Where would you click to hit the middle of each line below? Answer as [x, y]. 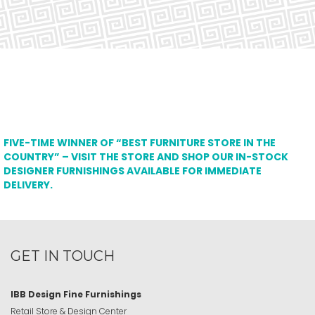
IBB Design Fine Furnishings [76, 294]
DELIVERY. [28, 185]
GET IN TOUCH [63, 256]
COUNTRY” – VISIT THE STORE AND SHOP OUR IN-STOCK [146, 157]
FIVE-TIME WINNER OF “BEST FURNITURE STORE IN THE [140, 143]
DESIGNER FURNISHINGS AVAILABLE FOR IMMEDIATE [133, 171]
